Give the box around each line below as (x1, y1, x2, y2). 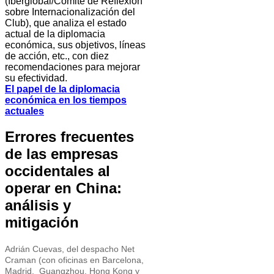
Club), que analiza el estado (5, 17, 127, 28)
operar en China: (5, 180, 122, 197)
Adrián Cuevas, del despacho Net (5, 244, 135, 254)
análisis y (5, 197, 71, 214)
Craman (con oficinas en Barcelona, (5, 255, 144, 265)
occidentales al (5, 163, 110, 180)
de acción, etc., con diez (5, 50, 109, 61)
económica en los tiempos (5, 94, 127, 105)
